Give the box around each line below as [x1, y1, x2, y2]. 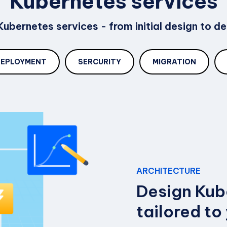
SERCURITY [78, 57, 121, 66]
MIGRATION [153, 57, 196, 66]
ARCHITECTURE [136, 166, 201, 176]
